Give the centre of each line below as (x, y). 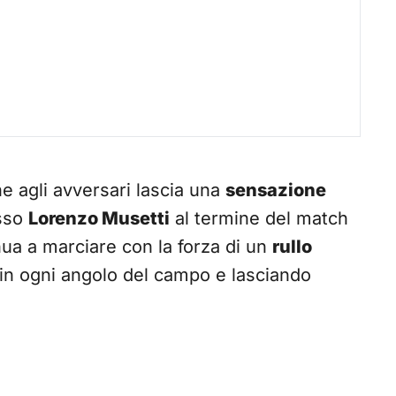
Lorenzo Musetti (99, 219)
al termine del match (259, 219)
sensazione (276, 190)
